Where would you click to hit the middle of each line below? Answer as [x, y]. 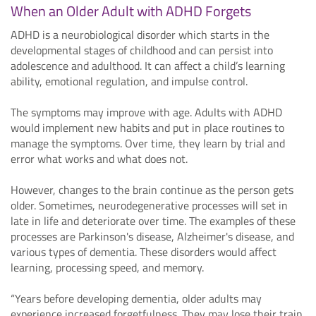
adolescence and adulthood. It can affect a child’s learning [148, 65]
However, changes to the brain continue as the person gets [152, 189]
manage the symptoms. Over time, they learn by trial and [148, 143]
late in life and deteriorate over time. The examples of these [153, 220]
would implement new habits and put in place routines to [147, 127]
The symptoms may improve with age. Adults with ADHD [146, 112]
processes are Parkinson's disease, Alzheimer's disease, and [152, 236]
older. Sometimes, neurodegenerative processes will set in [149, 205]
